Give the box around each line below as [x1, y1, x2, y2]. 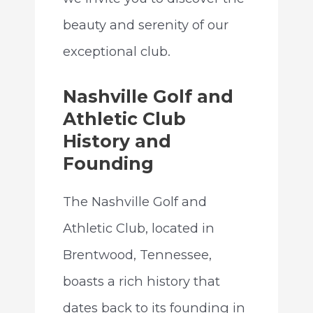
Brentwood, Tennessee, [62, 247, 212, 263]
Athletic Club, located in [62, 220, 214, 237]
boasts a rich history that [62, 273, 220, 290]
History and [62, 131, 171, 152]
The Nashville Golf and [62, 194, 207, 210]
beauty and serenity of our [62, 17, 228, 34]
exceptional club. [62, 43, 170, 60]
